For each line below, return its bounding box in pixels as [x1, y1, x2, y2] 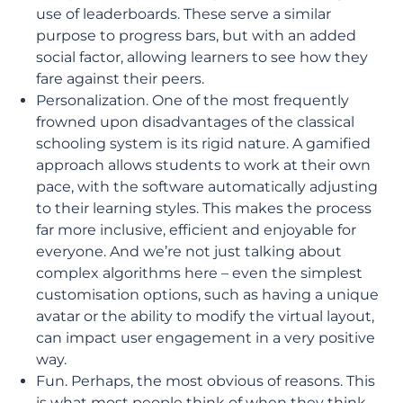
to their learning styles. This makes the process [36, 200, 372, 217]
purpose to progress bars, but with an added [36, 27, 356, 44]
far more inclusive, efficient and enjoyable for [36, 221, 356, 238]
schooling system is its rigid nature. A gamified [36, 135, 371, 152]
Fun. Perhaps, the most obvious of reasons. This [36, 372, 375, 390]
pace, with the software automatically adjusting [36, 178, 378, 195]
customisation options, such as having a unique [36, 286, 379, 303]
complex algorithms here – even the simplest [36, 264, 363, 282]
